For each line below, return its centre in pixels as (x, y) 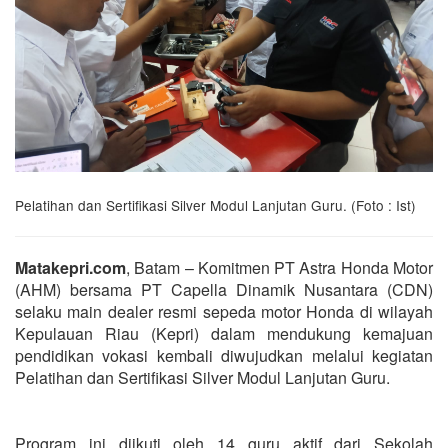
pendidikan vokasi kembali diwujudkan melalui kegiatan (224, 355)
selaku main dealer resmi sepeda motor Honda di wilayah (224, 311)
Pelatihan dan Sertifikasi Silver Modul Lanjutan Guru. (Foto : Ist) (215, 204)
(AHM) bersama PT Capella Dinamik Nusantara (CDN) (224, 289)
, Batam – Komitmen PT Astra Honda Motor (279, 267)
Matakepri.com (70, 267)
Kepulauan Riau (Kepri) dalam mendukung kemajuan (224, 333)
